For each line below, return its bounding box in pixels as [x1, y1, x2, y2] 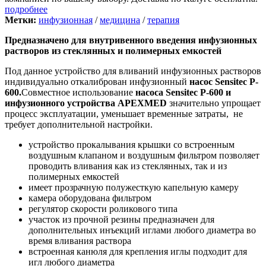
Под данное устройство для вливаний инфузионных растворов [5, 65, 261, 76]
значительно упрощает [169, 97, 261, 108]
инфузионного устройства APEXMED [5, 97, 169, 108]
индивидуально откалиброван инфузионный [5, 76, 187, 87]
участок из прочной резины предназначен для [28, 214, 214, 224]
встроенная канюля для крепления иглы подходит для [28, 246, 247, 256]
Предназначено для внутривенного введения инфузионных [5, 34, 257, 45]
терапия [147, 14, 179, 25]
